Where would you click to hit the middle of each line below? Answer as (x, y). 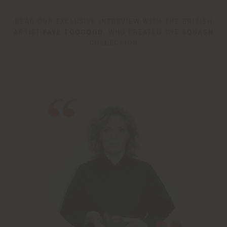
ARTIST (28, 32)
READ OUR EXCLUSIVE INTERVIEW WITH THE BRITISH (113, 22)
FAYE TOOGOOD (73, 32)
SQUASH (198, 32)
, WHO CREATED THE (142, 32)
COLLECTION (113, 43)
